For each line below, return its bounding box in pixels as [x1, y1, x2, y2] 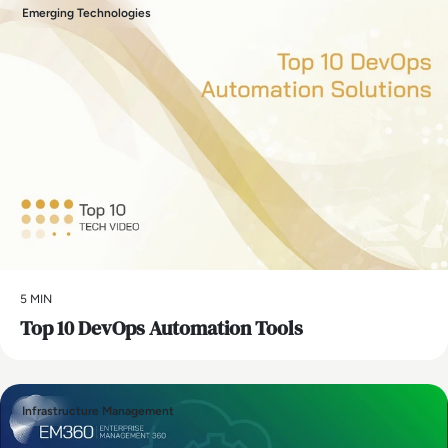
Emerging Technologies [22, 6, 151, 21]
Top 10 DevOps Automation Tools [20, 313, 303, 342]
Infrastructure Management [22, 403, 174, 418]
